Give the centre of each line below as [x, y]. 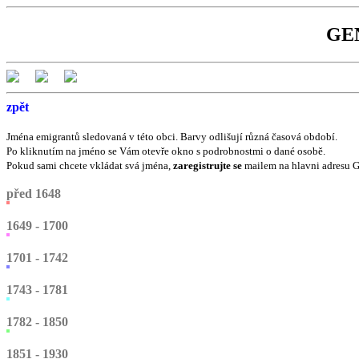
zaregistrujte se [208, 165]
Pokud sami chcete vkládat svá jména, [90, 165]
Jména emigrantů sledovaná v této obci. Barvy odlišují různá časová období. [172, 136]
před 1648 [34, 193]
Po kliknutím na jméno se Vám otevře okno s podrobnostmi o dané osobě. [166, 151]
